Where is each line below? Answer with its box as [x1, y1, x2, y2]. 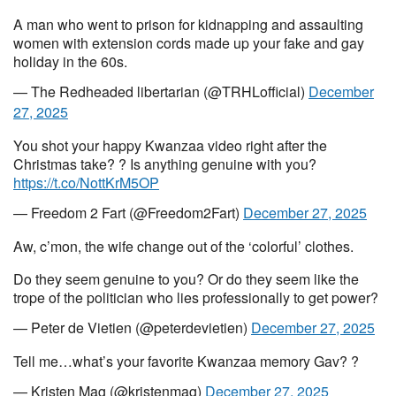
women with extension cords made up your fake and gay [13, 33, 364, 53]
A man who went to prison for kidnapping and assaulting [13, 14, 363, 34]
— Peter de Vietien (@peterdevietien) [13, 317, 251, 338]
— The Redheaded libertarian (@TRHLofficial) [13, 81, 308, 102]
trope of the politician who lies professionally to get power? [13, 287, 378, 308]
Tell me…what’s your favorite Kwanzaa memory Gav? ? [13, 351, 359, 371]
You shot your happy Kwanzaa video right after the [13, 135, 327, 156]
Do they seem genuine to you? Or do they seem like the [13, 269, 359, 289]
